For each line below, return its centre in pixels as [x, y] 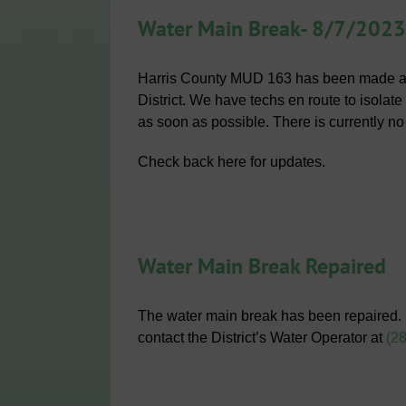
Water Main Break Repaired [262, 266]
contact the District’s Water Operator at [262, 338]
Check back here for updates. [232, 162]
